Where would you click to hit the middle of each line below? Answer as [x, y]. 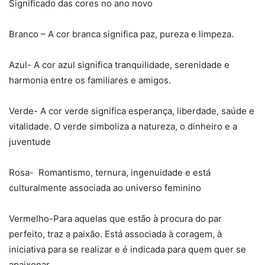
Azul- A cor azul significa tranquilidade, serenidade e [119, 64]
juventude [30, 141]
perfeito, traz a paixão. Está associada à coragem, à [115, 234]
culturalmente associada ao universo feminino [105, 188]
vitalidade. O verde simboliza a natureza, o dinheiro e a [123, 126]
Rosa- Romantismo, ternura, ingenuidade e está [110, 172]
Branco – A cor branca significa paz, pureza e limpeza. [121, 34]
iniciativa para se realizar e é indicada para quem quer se [127, 249]
